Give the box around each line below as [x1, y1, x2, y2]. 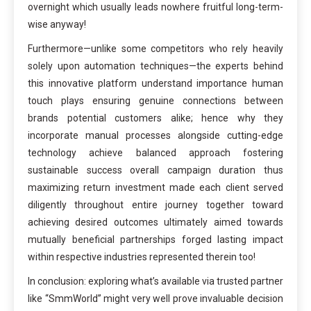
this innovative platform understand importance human [28, 78, 283, 90]
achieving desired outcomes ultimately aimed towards [28, 217, 283, 228]
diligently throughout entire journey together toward [28, 199, 283, 211]
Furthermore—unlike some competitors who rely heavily [28, 43, 283, 55]
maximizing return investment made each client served [28, 182, 283, 194]
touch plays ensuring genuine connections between [28, 95, 283, 107]
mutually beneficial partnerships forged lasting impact [28, 234, 283, 246]
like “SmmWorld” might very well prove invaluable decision [28, 293, 283, 305]
